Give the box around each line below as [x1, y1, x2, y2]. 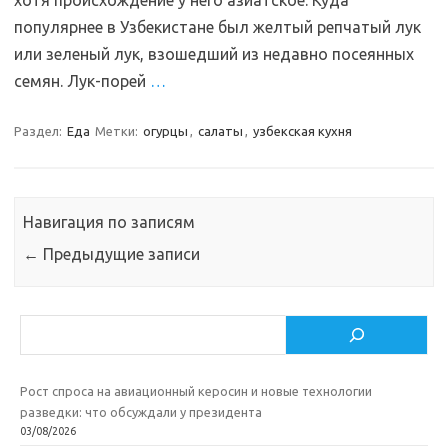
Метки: [95, 124, 141, 138]
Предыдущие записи [39, 245, 201, 264]
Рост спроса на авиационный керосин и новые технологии [20, 383, 372, 398]
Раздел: [14, 124, 65, 138]
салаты [198, 124, 243, 138]
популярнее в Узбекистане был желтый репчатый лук [14, 18, 421, 36]
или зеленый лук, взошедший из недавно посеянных [14, 45, 414, 63]
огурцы [143, 124, 188, 138]
